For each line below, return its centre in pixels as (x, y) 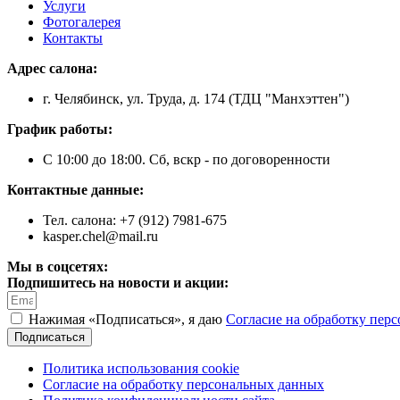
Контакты (73, 37)
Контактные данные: (75, 189)
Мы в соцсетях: (59, 266)
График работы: (60, 129)
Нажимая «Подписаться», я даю (127, 319)
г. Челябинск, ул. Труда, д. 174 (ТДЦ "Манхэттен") (196, 98)
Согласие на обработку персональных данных (183, 384)
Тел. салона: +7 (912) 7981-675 (135, 220)
